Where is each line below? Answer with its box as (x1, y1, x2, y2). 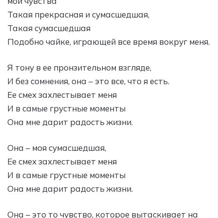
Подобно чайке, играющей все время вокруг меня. (7, 36, 210, 47)
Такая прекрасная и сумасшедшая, (7, 9, 149, 19)
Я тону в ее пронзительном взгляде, (7, 62, 151, 73)
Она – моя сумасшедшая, (7, 142, 106, 153)
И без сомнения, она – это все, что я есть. (7, 75, 169, 86)
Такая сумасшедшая (7, 22, 91, 33)
